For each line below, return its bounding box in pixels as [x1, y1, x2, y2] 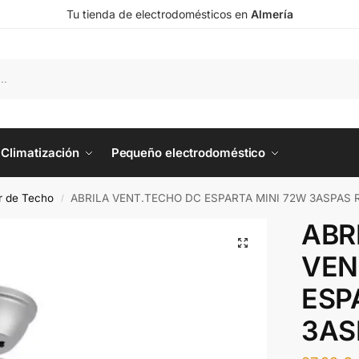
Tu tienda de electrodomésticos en [66, 7, 251, 21]
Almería [250, 7, 293, 21]
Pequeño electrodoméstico [111, 145, 266, 160]
